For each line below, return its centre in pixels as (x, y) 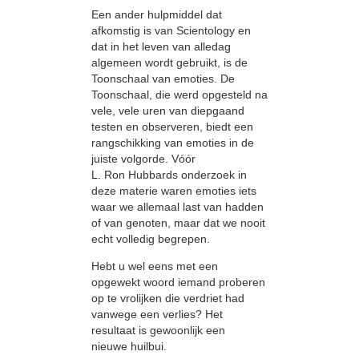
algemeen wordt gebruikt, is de (169, 63)
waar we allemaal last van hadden (177, 207)
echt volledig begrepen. (151, 239)
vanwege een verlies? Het (157, 315)
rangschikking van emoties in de (173, 143)
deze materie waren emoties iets (174, 191)
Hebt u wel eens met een (155, 266)
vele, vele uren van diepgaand (168, 111)
